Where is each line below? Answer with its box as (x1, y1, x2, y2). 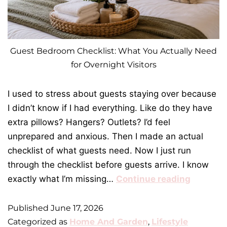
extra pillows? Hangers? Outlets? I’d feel (8, 117, 170, 127)
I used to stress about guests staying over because (8, 88, 216, 99)
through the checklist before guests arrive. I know (8, 159, 209, 170)
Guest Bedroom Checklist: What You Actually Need (10, 46, 217, 56)
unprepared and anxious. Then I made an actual (8, 131, 203, 141)
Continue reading (116, 173, 191, 184)
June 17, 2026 (51, 203, 103, 213)
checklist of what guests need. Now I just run (8, 145, 191, 156)
